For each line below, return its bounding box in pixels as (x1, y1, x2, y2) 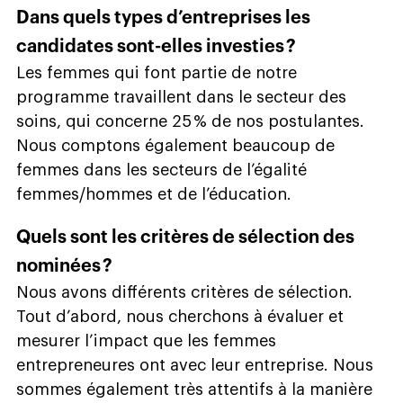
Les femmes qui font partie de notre (16, 64, 297, 81)
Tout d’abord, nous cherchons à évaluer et (16, 308, 344, 325)
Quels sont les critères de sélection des (16, 228, 354, 246)
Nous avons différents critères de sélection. (16, 283, 353, 300)
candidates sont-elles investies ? (16, 37, 296, 56)
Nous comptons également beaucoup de (16, 137, 335, 154)
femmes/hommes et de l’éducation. (16, 185, 291, 202)
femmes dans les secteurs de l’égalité (16, 161, 307, 178)
